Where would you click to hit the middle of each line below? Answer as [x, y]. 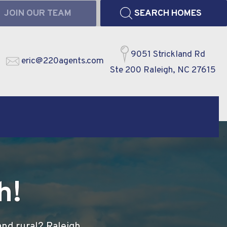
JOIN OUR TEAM [37, 13]
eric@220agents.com [63, 61]
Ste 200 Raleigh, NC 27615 [163, 70]
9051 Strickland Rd [168, 54]
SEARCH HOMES [168, 13]
